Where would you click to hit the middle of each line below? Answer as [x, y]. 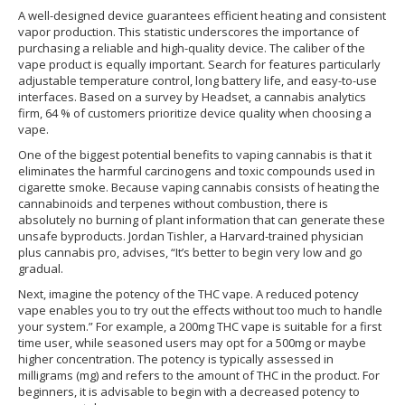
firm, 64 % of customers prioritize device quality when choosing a [195, 113]
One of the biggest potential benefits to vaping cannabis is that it [195, 155]
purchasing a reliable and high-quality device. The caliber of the [192, 48]
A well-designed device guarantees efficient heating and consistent [202, 15]
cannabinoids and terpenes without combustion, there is [173, 203]
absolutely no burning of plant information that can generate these [202, 220]
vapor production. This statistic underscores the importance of [188, 32]
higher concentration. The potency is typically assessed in [176, 359]
